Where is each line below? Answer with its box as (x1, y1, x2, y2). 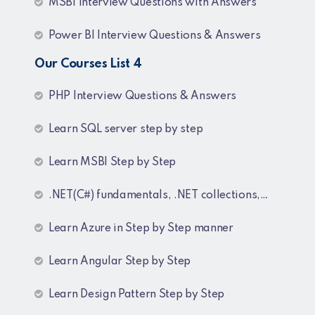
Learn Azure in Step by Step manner (49, 222, 233, 234)
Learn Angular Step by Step (49, 255, 191, 267)
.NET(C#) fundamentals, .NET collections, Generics (49, 189, 260, 201)
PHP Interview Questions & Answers (49, 90, 237, 102)
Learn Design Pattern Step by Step (49, 288, 225, 300)
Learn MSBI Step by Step (49, 156, 176, 168)
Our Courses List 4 (34, 57, 142, 70)
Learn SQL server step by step (49, 123, 203, 135)
